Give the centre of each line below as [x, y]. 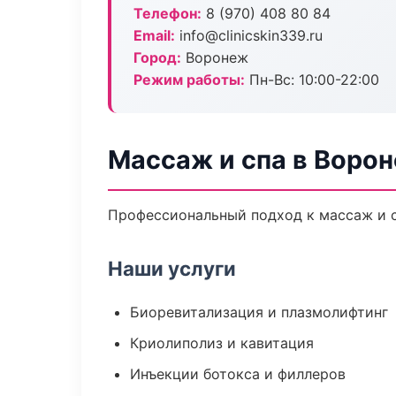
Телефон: [168, 13]
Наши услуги [172, 268]
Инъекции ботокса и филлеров [238, 374]
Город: [157, 57]
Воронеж [215, 57]
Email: [154, 35]
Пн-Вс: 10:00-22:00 [312, 80]
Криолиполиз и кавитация [222, 343]
